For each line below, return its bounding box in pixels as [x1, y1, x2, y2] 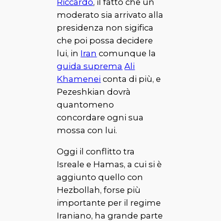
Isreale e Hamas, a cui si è [57, 159, 162, 170]
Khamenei [57, 74, 101, 84]
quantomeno [57, 100, 114, 110]
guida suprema [57, 61, 123, 72]
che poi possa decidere [57, 36, 153, 46]
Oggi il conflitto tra [57, 147, 135, 157]
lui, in [57, 48, 81, 59]
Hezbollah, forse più [57, 185, 141, 195]
